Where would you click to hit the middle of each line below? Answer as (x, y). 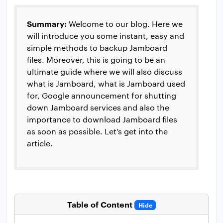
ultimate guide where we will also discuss (105, 72)
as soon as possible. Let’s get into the (97, 131)
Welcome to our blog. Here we (125, 24)
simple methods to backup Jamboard (97, 48)
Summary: (47, 24)
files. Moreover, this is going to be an (96, 60)
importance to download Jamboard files (102, 119)
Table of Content (100, 204)
